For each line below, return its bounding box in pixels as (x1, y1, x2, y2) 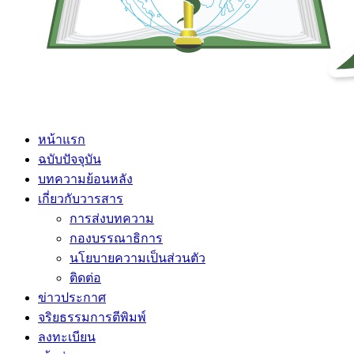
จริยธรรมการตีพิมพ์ (38, 311, 146, 324)
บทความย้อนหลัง (38, 172, 133, 186)
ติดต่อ (70, 271, 101, 284)
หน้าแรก (38, 133, 85, 146)
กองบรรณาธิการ (70, 232, 163, 245)
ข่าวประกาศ (38, 291, 106, 304)
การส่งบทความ (70, 212, 154, 225)
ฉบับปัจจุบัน (38, 153, 101, 166)
